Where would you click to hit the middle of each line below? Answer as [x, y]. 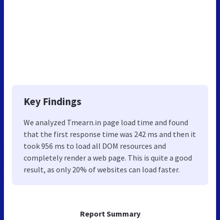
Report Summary [110, 214]
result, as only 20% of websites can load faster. [102, 170]
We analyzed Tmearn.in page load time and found [106, 123]
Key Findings [53, 102]
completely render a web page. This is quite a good [108, 158]
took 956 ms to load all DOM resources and [95, 146]
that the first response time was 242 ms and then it [110, 134]
